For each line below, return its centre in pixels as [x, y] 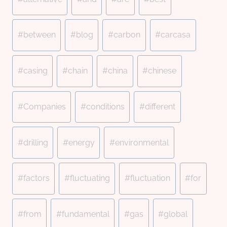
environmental [142, 142]
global [176, 214]
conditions [105, 106]
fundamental [85, 214]
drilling [35, 142]
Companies [44, 106]
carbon [127, 35]
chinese [162, 71]
